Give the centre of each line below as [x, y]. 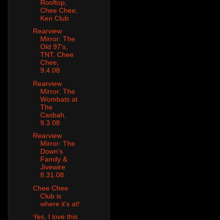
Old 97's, [54, 47]
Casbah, [53, 115]
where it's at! [60, 204]
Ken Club [54, 18]
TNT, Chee [57, 55]
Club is [51, 196]
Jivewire [53, 167]
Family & [54, 159]
